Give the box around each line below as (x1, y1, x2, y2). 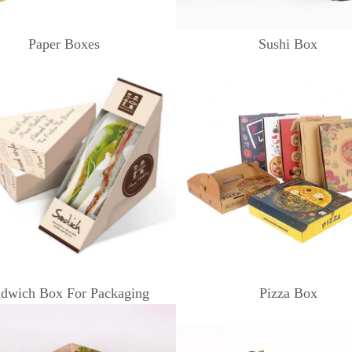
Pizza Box (258, 285, 317, 301)
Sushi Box (258, 36, 317, 52)
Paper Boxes (28, 36, 100, 52)
